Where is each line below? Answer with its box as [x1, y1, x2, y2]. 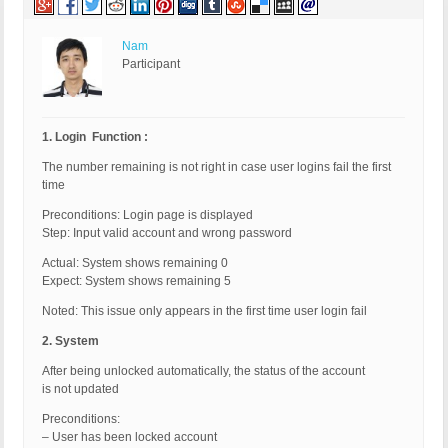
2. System [42, 334, 99, 349]
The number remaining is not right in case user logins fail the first [42, 160, 391, 175]
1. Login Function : [42, 130, 148, 145]
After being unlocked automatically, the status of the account [42, 364, 365, 379]
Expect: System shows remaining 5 [42, 274, 231, 289]
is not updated [42, 382, 119, 397]
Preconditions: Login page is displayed [42, 208, 253, 223]
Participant [122, 57, 180, 72]
